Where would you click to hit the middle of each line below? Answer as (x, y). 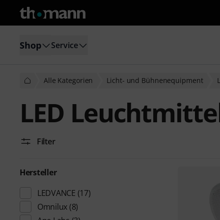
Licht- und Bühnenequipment (155, 80)
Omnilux (53, 207)
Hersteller (38, 172)
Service (65, 45)
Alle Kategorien (69, 80)
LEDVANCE (56, 193)
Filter (46, 141)
